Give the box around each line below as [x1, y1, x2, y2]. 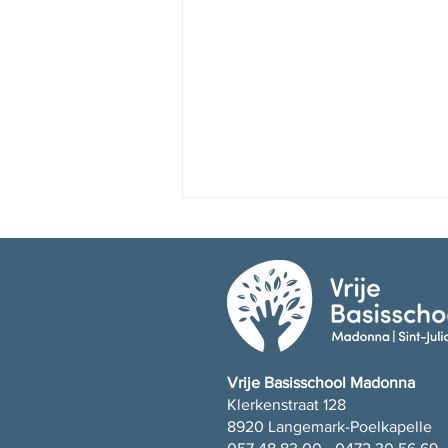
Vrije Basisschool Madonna [227, 374, 415, 392]
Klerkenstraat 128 [227, 396, 346, 414]
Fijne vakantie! [207, 311, 319, 332]
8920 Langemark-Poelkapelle [227, 418, 432, 436]
